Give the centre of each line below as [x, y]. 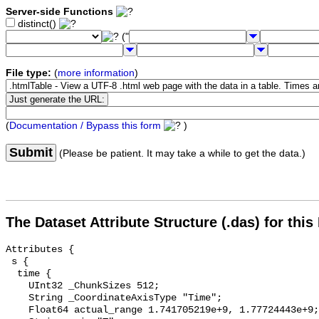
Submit [31, 153]
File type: [28, 73]
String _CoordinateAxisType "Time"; [17, 298]
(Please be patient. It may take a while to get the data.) [181, 154]
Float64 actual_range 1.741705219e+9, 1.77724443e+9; [17, 310]
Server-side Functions [59, 12]
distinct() [37, 24]
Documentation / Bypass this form [85, 126]
